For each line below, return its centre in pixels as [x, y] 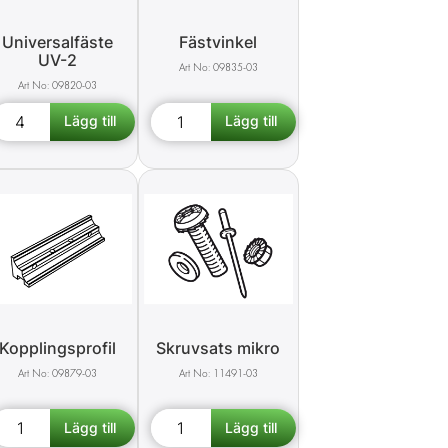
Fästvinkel [218, 41]
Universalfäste [58, 41]
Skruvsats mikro [218, 348]
